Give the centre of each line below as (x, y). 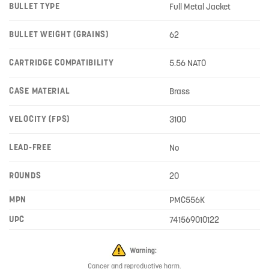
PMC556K (187, 200)
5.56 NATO (188, 63)
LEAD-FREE (30, 147)
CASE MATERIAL (40, 90)
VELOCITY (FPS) (40, 119)
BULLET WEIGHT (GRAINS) (59, 34)
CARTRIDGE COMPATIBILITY (62, 62)
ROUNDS (25, 175)
